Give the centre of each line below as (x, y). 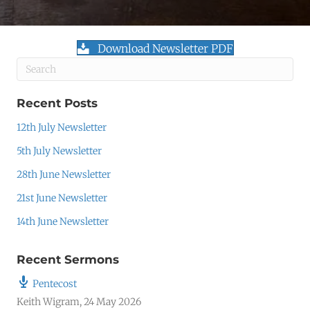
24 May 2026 (112, 302)
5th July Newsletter (59, 151)
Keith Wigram (48, 302)
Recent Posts (57, 103)
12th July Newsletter (62, 127)
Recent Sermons (68, 259)
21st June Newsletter (62, 198)
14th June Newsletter (63, 221)
